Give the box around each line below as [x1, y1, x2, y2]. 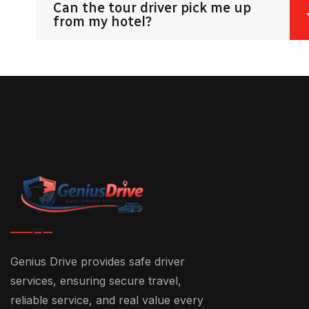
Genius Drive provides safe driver [10, 255, 185, 269]
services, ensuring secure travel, [10, 274, 181, 288]
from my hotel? [53, 13, 152, 30]
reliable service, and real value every [10, 293, 203, 308]
